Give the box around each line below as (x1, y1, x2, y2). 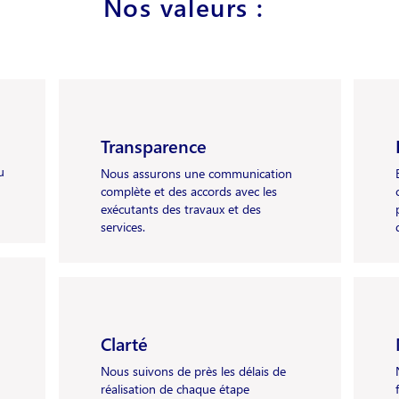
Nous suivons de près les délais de (100, 362, 286, 379)
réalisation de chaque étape (100, 380, 249, 397)
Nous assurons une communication (100, 165, 292, 182)
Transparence (100, 133, 207, 158)
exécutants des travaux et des (100, 200, 261, 217)
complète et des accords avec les (100, 183, 277, 199)
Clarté (100, 330, 148, 355)
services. (100, 218, 145, 235)
